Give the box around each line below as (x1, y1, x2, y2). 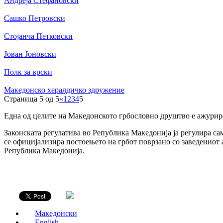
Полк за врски (4, 68, 52, 76)
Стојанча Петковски (4, 32, 73, 40)
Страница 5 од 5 (4, 95, 59, 103)
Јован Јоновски (4, 50, 56, 58)
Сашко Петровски (4, 14, 65, 22)
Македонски (35, 209, 77, 218)
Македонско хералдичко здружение (4, 86, 124, 94)
